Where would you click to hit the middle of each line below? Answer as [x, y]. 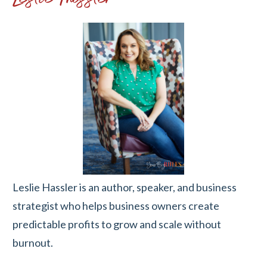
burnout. [33, 242]
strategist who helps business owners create [116, 205]
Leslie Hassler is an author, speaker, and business [125, 187]
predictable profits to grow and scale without [117, 224]
